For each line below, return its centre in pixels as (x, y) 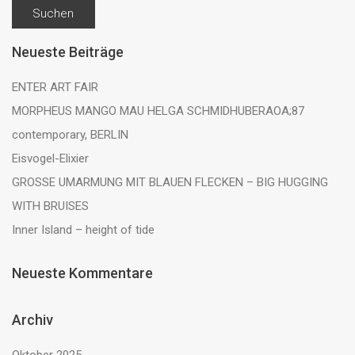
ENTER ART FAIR (55, 87)
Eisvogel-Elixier (50, 158)
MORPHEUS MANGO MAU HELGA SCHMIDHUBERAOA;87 (158, 111)
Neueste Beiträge (68, 52)
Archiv (32, 320)
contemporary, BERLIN (70, 135)
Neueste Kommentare (82, 273)
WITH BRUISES (50, 206)
